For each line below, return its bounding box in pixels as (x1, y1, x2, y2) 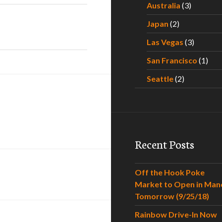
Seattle (147, 74, 173, 83)
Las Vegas (147, 37, 183, 47)
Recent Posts (135, 136, 194, 152)
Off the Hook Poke (135, 167, 205, 177)
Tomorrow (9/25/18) (135, 191, 209, 201)
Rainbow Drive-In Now (135, 210, 217, 219)
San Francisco (147, 55, 197, 65)
